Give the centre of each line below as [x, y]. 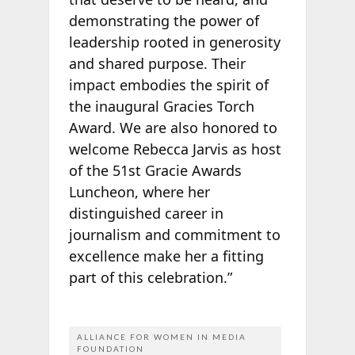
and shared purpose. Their [157, 63]
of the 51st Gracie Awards [155, 170]
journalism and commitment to [174, 234]
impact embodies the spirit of [168, 84]
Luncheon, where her [139, 191]
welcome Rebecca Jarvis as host [175, 149]
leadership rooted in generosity [174, 42]
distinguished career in [146, 213]
